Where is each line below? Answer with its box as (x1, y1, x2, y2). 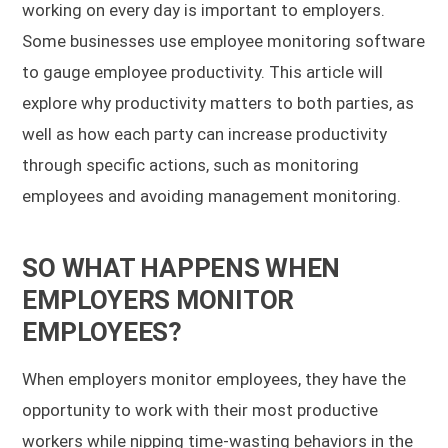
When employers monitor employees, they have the (22, 368, 407, 389)
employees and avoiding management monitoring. (22, 185, 402, 206)
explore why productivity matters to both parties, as (22, 92, 415, 113)
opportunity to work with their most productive (22, 399, 379, 420)
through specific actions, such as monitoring (22, 154, 360, 175)
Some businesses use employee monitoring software (22, 30, 426, 51)
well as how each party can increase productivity (22, 123, 388, 144)
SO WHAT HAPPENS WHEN (22, 252, 341, 283)
